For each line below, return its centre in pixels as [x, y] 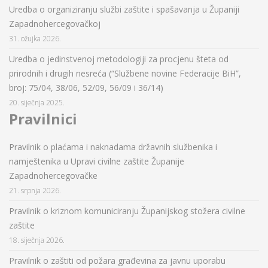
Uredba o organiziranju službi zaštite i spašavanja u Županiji [124, 10]
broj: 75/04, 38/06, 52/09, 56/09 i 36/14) [86, 88]
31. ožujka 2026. [35, 39]
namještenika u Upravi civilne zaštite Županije [97, 162]
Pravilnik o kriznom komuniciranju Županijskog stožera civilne [127, 211]
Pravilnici [43, 119]
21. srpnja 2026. [35, 191]
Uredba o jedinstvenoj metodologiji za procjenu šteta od [119, 59]
